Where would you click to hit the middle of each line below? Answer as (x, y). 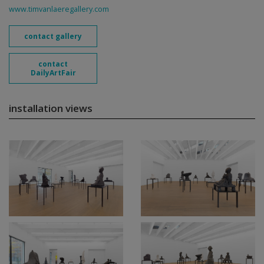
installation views (51, 108)
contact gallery (53, 36)
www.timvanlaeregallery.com (59, 9)
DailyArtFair (53, 73)
